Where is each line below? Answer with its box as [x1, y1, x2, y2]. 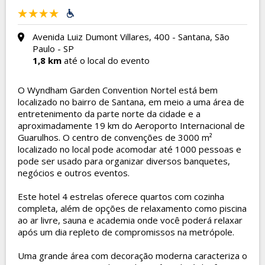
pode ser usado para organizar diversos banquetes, [18, 155, 230, 167]
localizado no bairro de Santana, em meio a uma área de [18, 96, 244, 108]
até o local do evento [62, 54, 150, 66]
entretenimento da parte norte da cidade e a [18, 108, 201, 119]
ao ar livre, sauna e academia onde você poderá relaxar [18, 214, 243, 226]
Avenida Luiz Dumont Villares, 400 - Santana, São [33, 31, 230, 43]
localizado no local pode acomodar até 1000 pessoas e [18, 143, 241, 155]
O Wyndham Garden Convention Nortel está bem [18, 84, 218, 96]
